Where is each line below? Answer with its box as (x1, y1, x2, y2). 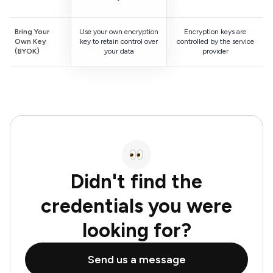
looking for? (82, 218, 191, 242)
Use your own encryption (79, 27, 158, 37)
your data (104, 47, 134, 56)
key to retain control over (80, 37, 158, 46)
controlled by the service (176, 37, 254, 46)
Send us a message (87, 252, 186, 266)
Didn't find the (71, 169, 202, 193)
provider (202, 47, 229, 56)
